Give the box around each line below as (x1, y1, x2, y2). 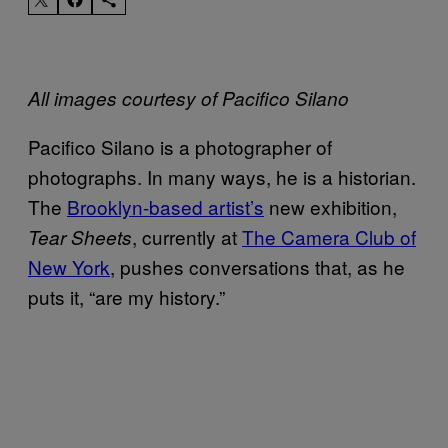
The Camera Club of (242, 222, 416, 250)
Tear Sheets (28, 223, 132, 250)
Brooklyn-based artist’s (67, 192, 264, 220)
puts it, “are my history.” (28, 282, 225, 310)
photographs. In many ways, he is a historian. (28, 162, 416, 190)
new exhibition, (264, 192, 397, 220)
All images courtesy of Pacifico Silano (28, 84, 349, 111)
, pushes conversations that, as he (110, 252, 405, 280)
